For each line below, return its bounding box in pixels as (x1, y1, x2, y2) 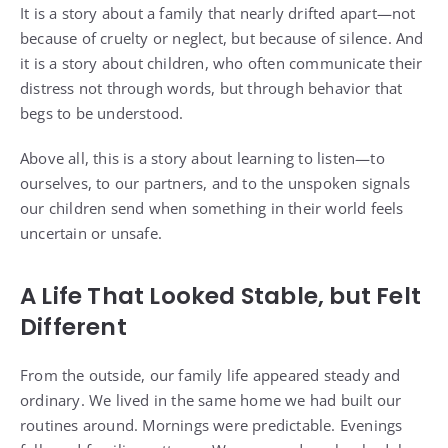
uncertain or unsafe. (20, 223, 162, 244)
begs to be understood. (20, 103, 184, 124)
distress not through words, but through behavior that (20, 78, 403, 99)
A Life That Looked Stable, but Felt (20, 280, 422, 313)
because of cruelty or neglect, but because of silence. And (20, 28, 424, 49)
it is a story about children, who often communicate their (20, 53, 423, 74)
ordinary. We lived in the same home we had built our (20, 390, 402, 411)
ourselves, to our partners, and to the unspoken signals (20, 173, 411, 194)
